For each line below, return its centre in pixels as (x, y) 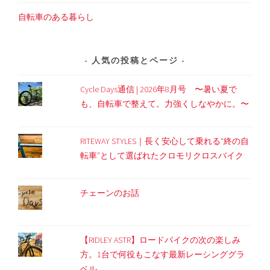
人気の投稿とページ (135, 60)
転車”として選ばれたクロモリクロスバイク (162, 155)
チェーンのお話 (110, 193)
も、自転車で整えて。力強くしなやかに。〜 (165, 103)
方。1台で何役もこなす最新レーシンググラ (163, 254)
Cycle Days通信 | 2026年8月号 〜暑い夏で (159, 89)
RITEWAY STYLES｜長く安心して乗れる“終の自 (165, 141)
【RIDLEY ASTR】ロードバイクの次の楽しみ (161, 240)
